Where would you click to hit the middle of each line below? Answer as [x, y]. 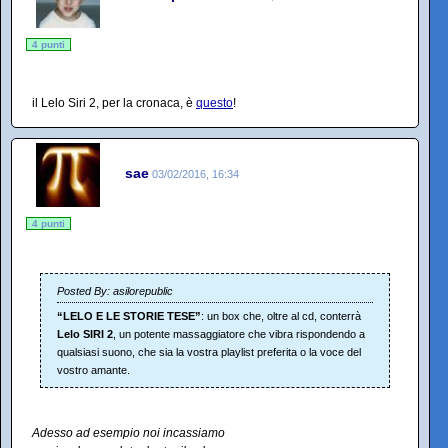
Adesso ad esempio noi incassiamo [128, 432]
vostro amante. [93, 369]
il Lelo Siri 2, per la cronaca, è [114, 102]
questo [214, 102]
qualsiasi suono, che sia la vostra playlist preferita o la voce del [209, 351]
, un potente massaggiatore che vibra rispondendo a [239, 333]
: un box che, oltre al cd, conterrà [281, 315]
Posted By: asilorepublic [115, 290]
